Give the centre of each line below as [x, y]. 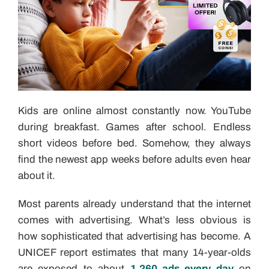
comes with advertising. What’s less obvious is [134, 220]
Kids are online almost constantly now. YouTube [134, 110]
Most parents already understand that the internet [134, 204]
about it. [37, 175]
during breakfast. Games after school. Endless [134, 127]
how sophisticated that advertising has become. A [134, 236]
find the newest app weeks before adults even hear [134, 159]
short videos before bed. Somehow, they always [134, 143]
